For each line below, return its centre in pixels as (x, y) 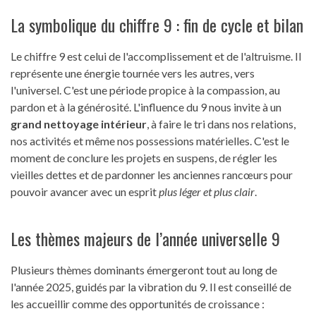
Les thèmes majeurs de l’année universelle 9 (145, 239)
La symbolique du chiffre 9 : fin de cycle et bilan (157, 25)
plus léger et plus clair (207, 192)
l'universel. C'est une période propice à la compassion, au (145, 90)
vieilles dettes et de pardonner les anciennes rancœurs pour (152, 175)
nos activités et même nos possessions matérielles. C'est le (150, 141)
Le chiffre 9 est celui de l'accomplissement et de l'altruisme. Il (156, 56)
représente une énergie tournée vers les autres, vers (133, 73)
